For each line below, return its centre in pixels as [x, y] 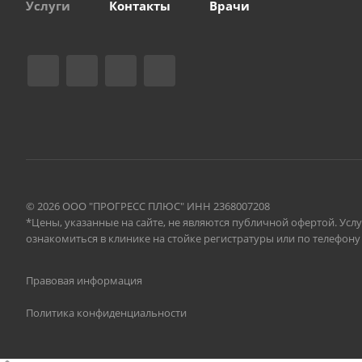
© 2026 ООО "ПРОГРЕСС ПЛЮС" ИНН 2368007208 [148, 206]
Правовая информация [84, 280]
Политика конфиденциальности [106, 313]
